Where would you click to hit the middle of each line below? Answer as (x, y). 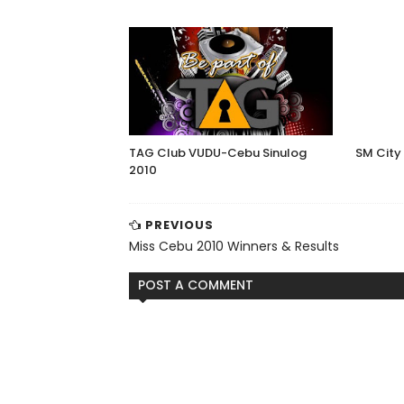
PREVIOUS (178, 225)
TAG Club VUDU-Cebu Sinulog (218, 153)
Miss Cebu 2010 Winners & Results (234, 246)
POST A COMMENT (196, 285)
